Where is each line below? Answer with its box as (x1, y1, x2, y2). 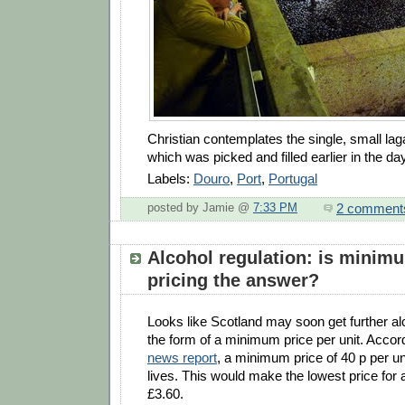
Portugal (268, 170, 317, 186)
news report (147, 349, 217, 365)
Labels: (147, 170, 193, 186)
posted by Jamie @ (147, 202, 253, 215)
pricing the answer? (147, 270, 319, 291)
